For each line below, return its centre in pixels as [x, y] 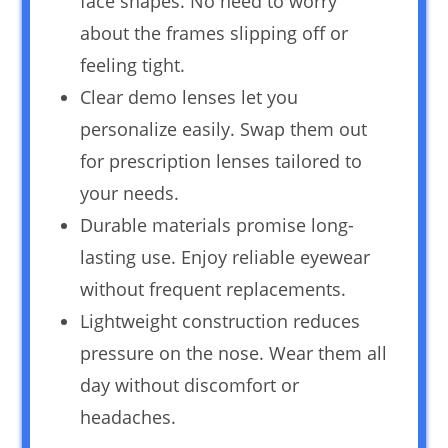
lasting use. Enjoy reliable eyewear [225, 257]
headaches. [128, 417]
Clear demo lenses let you [189, 97]
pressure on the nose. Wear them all [234, 353]
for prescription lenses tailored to [221, 161]
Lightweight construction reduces [220, 321]
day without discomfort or [190, 385]
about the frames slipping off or [214, 33]
